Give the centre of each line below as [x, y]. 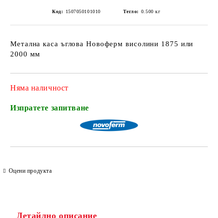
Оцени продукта [30, 171]
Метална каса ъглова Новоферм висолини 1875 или [102, 44]
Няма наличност [39, 88]
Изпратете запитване [50, 108]
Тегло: [131, 11]
